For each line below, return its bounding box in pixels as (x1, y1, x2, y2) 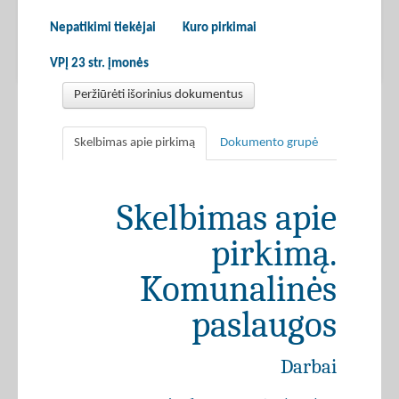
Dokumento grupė (220, 136, 318, 151)
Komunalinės (140, 268, 337, 311)
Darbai (281, 354, 337, 379)
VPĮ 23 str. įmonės (50, 57, 149, 71)
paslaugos (191, 304, 337, 346)
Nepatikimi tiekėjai (50, 21, 156, 36)
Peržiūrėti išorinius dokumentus (74, 88, 243, 102)
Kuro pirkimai (183, 21, 256, 36)
